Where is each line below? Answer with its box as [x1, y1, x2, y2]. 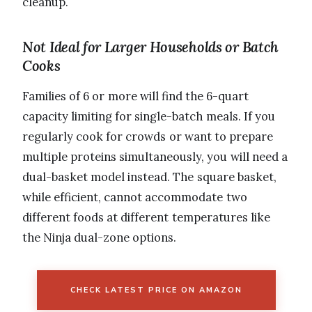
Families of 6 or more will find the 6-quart [22, 88, 249, 104]
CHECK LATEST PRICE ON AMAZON [70, 284, 242, 295]
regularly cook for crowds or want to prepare [22, 128, 274, 144]
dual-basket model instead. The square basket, [22, 169, 276, 185]
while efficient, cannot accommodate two [22, 189, 247, 205]
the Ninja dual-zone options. [22, 229, 177, 245]
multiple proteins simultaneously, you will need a [22, 148, 288, 164]
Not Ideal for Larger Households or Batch [22, 37, 279, 56]
